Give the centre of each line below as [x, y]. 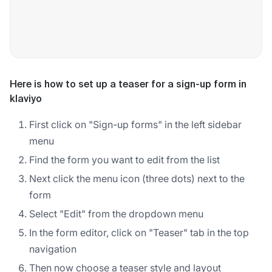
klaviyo [26, 99]
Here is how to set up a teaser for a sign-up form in [128, 85]
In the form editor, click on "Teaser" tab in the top [139, 232]
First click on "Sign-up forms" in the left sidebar [135, 124]
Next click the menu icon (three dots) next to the [137, 178]
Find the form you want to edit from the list [124, 159]
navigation [53, 249]
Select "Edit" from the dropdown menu [116, 213]
